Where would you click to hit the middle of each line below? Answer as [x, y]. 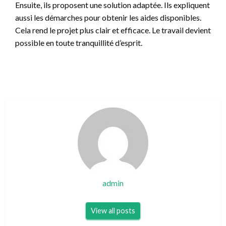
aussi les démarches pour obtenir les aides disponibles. [108, 18]
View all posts [113, 211]
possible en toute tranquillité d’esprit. [79, 43]
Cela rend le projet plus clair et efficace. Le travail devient [113, 30]
